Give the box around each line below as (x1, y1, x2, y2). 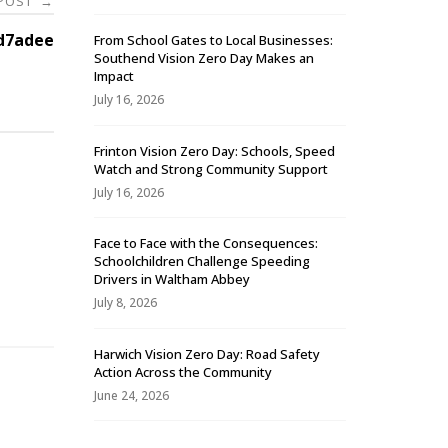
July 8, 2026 (94, 294, 157, 312)
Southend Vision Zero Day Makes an (94, 49, 314, 68)
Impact (94, 67, 134, 86)
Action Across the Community (94, 362, 272, 381)
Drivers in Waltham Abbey (94, 270, 250, 289)
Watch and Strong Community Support (94, 159, 328, 178)
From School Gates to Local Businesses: (94, 31, 333, 50)
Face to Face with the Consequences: (94, 234, 318, 253)
